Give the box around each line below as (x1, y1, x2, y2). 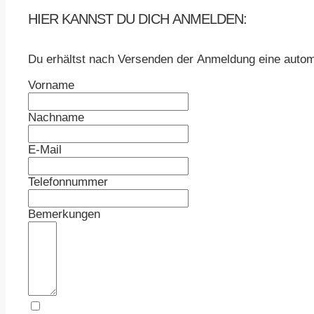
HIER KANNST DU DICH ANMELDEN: (28, 11, 247, 27)
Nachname (28, 111, 84, 125)
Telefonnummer (28, 175, 108, 189)
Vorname (28, 78, 74, 93)
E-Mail (28, 143, 62, 157)
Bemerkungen (28, 207, 100, 221)
